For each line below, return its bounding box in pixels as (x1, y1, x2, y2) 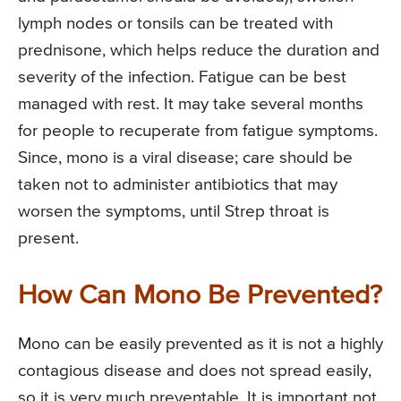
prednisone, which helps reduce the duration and (18, 42, 380, 60)
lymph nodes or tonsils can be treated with (18, 15, 333, 33)
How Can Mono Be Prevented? (18, 283, 382, 311)
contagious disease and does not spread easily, (18, 363, 371, 380)
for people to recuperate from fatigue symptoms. (18, 123, 378, 141)
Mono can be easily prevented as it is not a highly (18, 336, 383, 354)
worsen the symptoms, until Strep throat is (18, 203, 329, 221)
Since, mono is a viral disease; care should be (18, 149, 353, 167)
